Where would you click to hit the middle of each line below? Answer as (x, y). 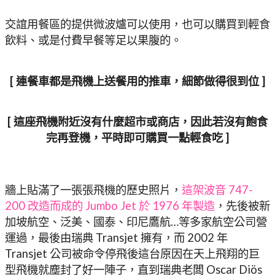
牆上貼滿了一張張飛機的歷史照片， (93, 189)
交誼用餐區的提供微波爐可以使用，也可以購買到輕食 (137, 24)
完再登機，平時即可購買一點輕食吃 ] (137, 137)
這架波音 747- (217, 189)
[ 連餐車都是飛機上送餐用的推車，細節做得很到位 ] (137, 81)
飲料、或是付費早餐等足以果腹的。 (93, 40)
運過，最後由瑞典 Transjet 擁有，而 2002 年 (116, 237)
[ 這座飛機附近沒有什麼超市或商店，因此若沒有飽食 (137, 121)
